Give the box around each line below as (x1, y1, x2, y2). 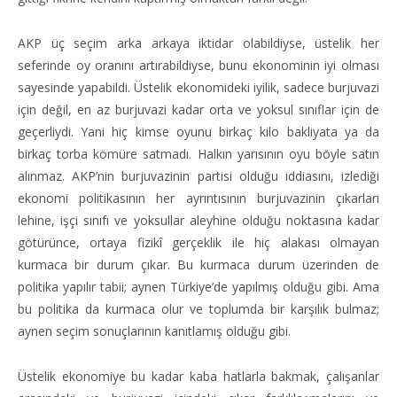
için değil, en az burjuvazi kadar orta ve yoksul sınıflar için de (18, 100, 379, 118)
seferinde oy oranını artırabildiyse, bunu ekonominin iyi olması (18, 56, 379, 74)
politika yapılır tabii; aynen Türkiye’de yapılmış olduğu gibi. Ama (18, 277, 379, 295)
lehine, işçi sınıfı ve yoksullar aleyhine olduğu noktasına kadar (18, 211, 379, 229)
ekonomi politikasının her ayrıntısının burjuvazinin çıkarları (18, 189, 379, 206)
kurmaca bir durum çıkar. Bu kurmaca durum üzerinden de (18, 255, 379, 273)
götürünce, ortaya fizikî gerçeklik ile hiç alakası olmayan (18, 233, 379, 251)
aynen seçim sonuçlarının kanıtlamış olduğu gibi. (18, 322, 291, 339)
